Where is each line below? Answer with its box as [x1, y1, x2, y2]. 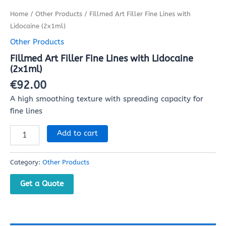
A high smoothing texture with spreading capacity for [10, 95, 203, 104]
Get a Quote [20, 179, 64, 188]
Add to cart [56, 129, 98, 138]
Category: [10, 158, 42, 166]
